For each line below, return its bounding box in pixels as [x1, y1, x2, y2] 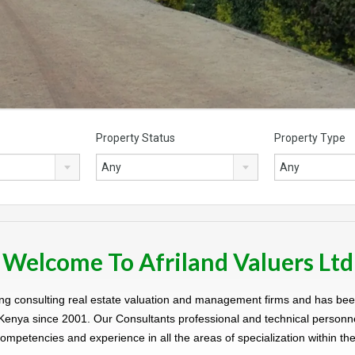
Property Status [96, 132, 175, 145]
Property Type [274, 132, 345, 145]
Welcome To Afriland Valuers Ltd [2, 247, 353, 277]
